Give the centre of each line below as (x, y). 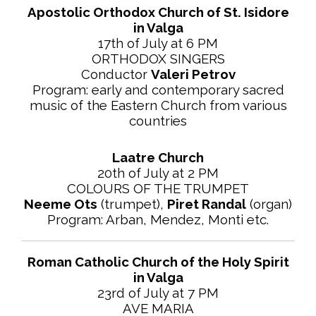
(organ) (269, 204)
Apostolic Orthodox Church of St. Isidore (158, 12)
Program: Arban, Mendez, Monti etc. (158, 220)
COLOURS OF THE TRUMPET (158, 189)
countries (158, 121)
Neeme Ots (61, 204)
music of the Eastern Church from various (158, 105)
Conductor (116, 74)
